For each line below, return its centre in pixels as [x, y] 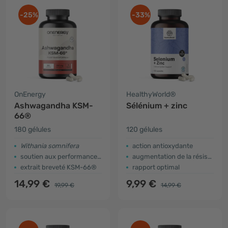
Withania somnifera [50, 146]
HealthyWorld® [151, 94]
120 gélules [144, 130]
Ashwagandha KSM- [54, 106]
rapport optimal [156, 167]
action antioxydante [163, 146]
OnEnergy [30, 94]
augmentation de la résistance [170, 156]
